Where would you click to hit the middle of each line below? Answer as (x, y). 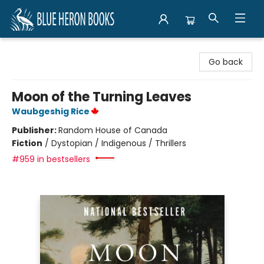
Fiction (27, 143)
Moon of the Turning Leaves (102, 97)
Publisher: (35, 130)
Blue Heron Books (44, 49)
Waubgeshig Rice (51, 111)
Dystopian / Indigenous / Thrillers (119, 143)
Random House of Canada (113, 130)
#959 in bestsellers (51, 159)
